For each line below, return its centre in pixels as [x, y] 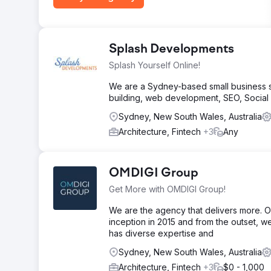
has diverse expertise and [161, 233]
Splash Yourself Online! [155, 65]
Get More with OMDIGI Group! [167, 189]
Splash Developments [171, 50]
